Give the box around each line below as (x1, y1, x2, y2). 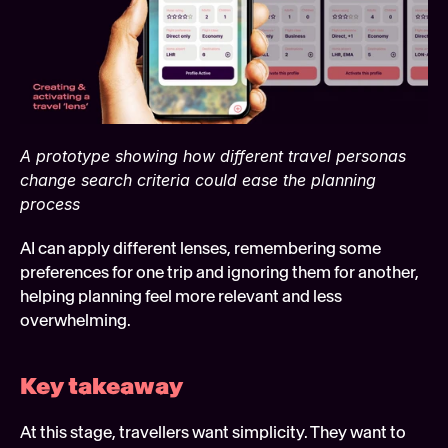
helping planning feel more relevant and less (20, 285, 342, 306)
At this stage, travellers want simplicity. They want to (20, 421, 406, 442)
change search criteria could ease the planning (20, 169, 376, 190)
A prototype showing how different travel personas (20, 145, 406, 166)
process (20, 193, 80, 214)
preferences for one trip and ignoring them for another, (20, 261, 419, 282)
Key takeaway (20, 371, 187, 400)
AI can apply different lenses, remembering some (20, 237, 381, 258)
